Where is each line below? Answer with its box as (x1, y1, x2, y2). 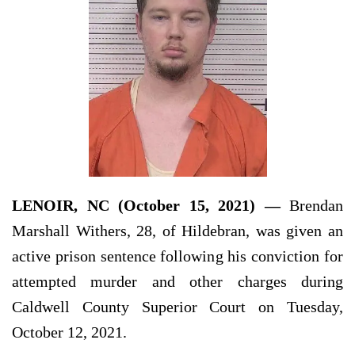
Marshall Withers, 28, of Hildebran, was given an (12, 222, 343, 240)
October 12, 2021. (12, 323, 127, 342)
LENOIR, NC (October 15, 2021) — (12, 197, 281, 215)
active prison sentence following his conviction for (12, 247, 343, 265)
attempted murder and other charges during (12, 273, 343, 291)
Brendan (280, 197, 343, 215)
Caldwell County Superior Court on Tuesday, (12, 298, 343, 316)
